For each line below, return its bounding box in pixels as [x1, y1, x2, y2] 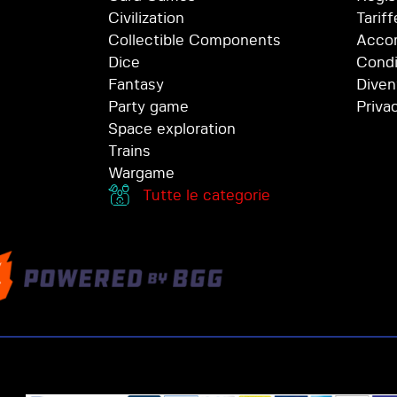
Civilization [108, 11, 184, 27]
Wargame [108, 166, 175, 182]
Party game [108, 99, 189, 115]
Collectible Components [108, 33, 281, 49]
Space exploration [108, 121, 236, 137]
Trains [108, 144, 151, 160]
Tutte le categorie [143, 188, 271, 204]
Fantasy [108, 77, 164, 93]
